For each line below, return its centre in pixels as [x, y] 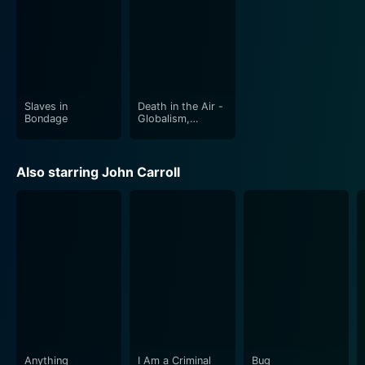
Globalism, [164, 118]
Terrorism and [172, 130]
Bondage [46, 118]
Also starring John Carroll [98, 172]
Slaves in [46, 106]
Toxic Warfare [172, 143]
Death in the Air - [181, 106]
